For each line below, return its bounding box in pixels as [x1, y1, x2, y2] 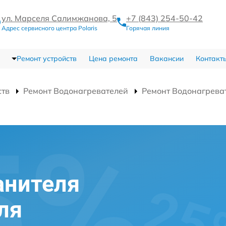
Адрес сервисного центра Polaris [2, 24, 97, 32]
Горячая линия [126, 24, 169, 32]
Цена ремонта [88, 54, 138, 63]
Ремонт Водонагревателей [23, 86, 128, 96]
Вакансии [149, 54, 184, 63]
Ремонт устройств [16, 54, 77, 63]
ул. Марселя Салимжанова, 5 [2, 13, 117, 23]
